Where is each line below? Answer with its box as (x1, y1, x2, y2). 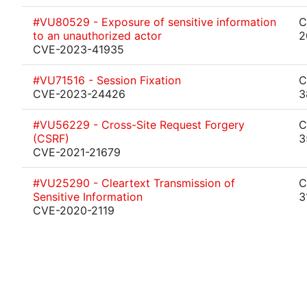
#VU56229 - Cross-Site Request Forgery (33, 118, 245, 132)
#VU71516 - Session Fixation (33, 73, 181, 87)
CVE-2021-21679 (33, 145, 121, 159)
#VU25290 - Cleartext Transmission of (33, 176, 235, 190)
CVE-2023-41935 (33, 42, 124, 56)
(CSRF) (33, 132, 69, 145)
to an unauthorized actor (33, 29, 162, 42)
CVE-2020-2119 (33, 204, 114, 217)
